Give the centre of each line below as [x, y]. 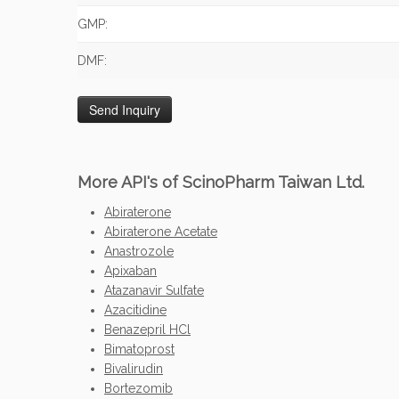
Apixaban [130, 271]
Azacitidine [135, 310]
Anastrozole [139, 251]
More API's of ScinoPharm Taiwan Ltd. [221, 182]
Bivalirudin [134, 369]
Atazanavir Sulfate [154, 290]
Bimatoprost [139, 349]
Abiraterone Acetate [161, 232]
